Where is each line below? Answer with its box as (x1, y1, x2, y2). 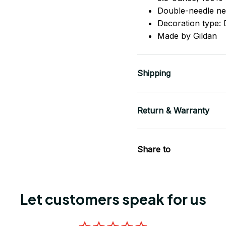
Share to (137, 144, 171, 155)
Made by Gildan (157, 30, 217, 41)
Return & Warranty (137, 105, 209, 116)
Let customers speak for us (20, 190, 206, 208)
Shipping (137, 68, 171, 79)
